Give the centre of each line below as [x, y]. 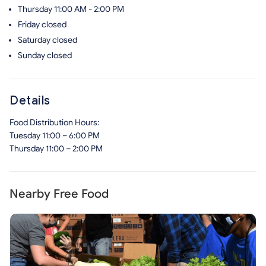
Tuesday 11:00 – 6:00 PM [55, 136]
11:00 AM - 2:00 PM [89, 9]
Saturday [35, 40]
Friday [30, 25]
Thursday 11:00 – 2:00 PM [56, 149]
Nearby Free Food [59, 194]
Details [30, 101]
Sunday [32, 56]
